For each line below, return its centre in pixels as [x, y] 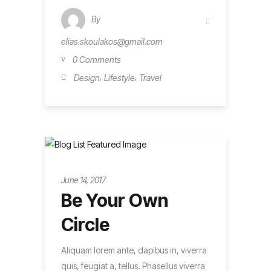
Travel [150, 77]
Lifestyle [119, 77]
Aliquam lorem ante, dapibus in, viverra [134, 250]
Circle [85, 225]
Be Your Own [115, 201]
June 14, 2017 [83, 180]
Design [87, 77]
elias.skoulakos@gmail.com [112, 42]
